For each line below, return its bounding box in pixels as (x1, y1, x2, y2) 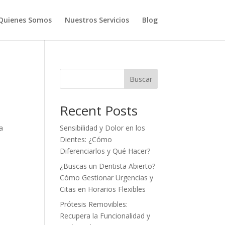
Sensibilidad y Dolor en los (60, 123, 146, 133)
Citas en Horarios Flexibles (60, 184, 146, 194)
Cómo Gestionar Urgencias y (60, 173, 154, 182)
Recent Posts (60, 101, 138, 120)
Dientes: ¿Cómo (60, 135, 113, 144)
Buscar (129, 74, 152, 84)
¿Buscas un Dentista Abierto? (60, 161, 156, 171)
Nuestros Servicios (64, 15, 129, 25)
